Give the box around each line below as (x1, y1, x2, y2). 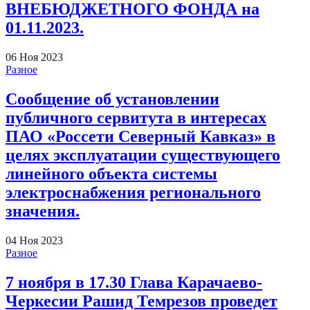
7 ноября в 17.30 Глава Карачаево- (6, 273, 262, 291)
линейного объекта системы (6, 164, 217, 183)
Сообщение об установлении (6, 89, 219, 108)
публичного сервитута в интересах (6, 108, 266, 127)
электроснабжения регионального (6, 183, 261, 201)
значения (6, 201, 75, 220)
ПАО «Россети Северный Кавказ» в (6, 127, 275, 145)
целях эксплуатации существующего (6, 145, 280, 164)
